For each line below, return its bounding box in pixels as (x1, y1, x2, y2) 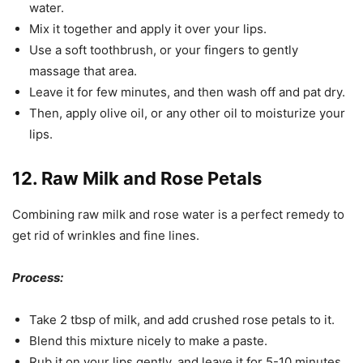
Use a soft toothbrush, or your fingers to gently (29, 42, 298, 58)
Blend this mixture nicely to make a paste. (29, 333, 267, 348)
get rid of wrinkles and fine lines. (12, 228, 199, 243)
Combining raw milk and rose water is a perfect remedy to (12, 207, 344, 222)
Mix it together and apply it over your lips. (29, 21, 267, 36)
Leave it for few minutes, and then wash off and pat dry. (29, 84, 345, 100)
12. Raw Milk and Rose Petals (12, 168, 262, 189)
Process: (12, 270, 63, 285)
